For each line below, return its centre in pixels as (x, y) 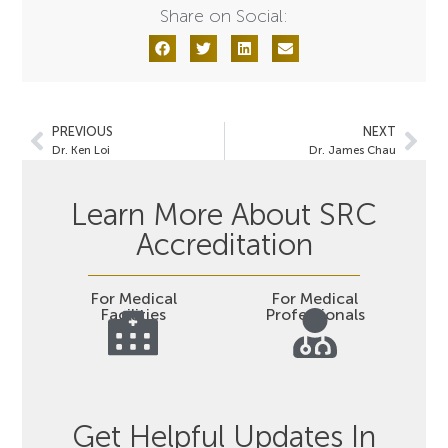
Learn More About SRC (224, 214)
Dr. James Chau (352, 149)
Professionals (314, 314)
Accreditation (224, 244)
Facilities (133, 314)
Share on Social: (224, 15)
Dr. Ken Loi (81, 149)
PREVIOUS (83, 131)
